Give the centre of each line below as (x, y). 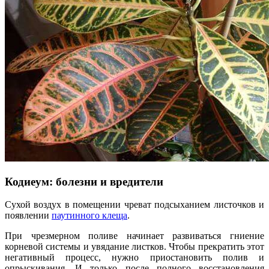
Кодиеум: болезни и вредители (84, 181)
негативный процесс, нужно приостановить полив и (134, 258)
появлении (28, 216)
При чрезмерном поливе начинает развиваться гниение (134, 236)
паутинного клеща (89, 216)
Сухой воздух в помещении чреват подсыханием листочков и (134, 205)
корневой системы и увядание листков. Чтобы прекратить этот (134, 247)
